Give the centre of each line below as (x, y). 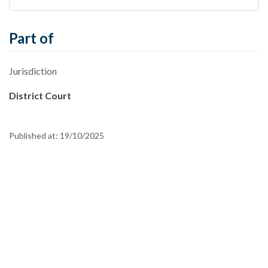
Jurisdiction (33, 71)
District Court (40, 95)
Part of (31, 38)
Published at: (34, 135)
